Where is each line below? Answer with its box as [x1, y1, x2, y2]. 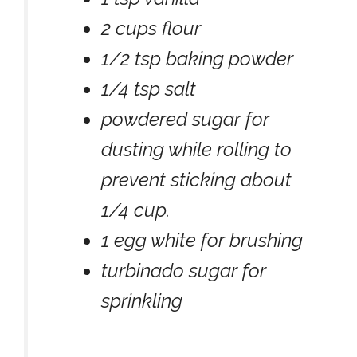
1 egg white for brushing [101, 229, 303, 252]
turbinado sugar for [101, 259, 266, 282]
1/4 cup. [101, 198, 171, 222]
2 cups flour [101, 17, 201, 40]
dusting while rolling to [101, 138, 292, 161]
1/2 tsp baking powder [101, 47, 293, 70]
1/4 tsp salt [101, 77, 196, 100]
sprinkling [101, 289, 182, 312]
